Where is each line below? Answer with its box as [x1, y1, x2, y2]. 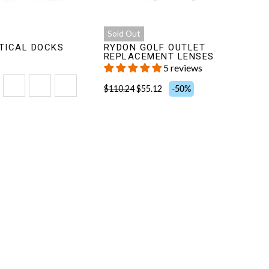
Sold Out [107, 29, 141, 39]
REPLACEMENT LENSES [103, 51, 214, 62]
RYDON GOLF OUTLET [103, 42, 206, 53]
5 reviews [163, 62, 202, 74]
